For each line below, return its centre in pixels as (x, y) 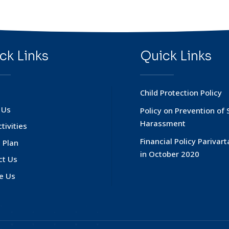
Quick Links (176, 56)
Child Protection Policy (181, 93)
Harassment (163, 123)
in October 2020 (169, 154)
